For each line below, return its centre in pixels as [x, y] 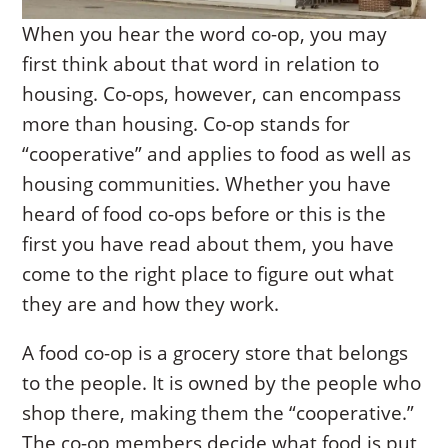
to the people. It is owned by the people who [222, 383]
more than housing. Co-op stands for [186, 124]
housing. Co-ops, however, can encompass [212, 94]
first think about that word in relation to [201, 64]
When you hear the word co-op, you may [205, 34]
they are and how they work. [151, 304]
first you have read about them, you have [208, 244]
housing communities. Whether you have [207, 184]
